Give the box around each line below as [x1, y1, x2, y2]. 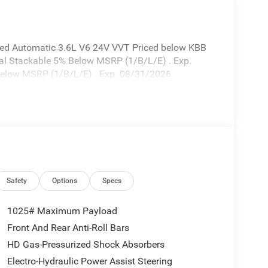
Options [52, 176, 78, 185]
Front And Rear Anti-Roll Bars [7, 222, 129, 234]
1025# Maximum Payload [7, 205, 117, 217]
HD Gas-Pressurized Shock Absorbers [7, 239, 165, 251]
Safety [7, 176, 28, 185]
